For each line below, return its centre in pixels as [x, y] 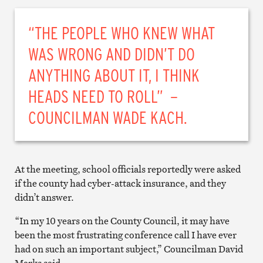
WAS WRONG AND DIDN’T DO [112, 53]
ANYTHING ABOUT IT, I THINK [114, 74]
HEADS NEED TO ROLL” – [103, 95]
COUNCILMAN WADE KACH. [108, 117]
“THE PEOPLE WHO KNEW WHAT [122, 32]
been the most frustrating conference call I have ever [125, 235]
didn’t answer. [44, 198]
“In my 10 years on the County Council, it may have [122, 221]
